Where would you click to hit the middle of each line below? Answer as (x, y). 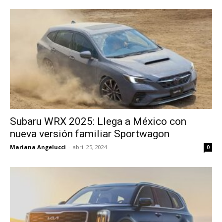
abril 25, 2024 (90, 147)
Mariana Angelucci (38, 147)
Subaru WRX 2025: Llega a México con (98, 121)
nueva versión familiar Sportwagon (90, 134)
